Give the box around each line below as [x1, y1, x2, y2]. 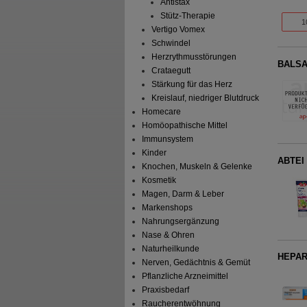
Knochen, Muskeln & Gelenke [142, 162, 253, 172]
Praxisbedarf [142, 285, 190, 295]
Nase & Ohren [142, 230, 195, 241]
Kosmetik [142, 175, 177, 186]
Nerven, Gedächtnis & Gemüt [142, 258, 251, 268]
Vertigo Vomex [151, 25, 205, 35]
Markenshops [142, 203, 193, 213]
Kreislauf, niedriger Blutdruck [151, 93, 259, 103]
